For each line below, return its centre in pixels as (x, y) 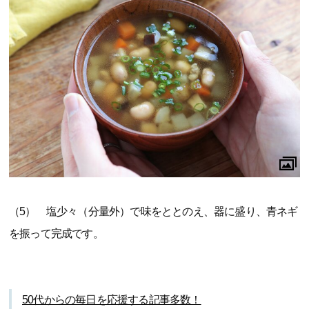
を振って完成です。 (56, 233)
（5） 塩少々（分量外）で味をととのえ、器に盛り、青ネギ (153, 211)
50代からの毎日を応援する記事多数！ (112, 299)
